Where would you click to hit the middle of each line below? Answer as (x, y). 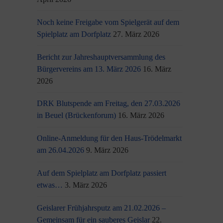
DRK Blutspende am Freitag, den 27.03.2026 (109, 104)
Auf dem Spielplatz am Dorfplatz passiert (102, 173)
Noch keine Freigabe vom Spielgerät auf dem (108, 22)
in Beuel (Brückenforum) (77, 115)
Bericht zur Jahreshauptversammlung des (101, 57)
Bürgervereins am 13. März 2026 (89, 69)
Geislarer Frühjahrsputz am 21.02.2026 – (102, 208)
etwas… (50, 185)
